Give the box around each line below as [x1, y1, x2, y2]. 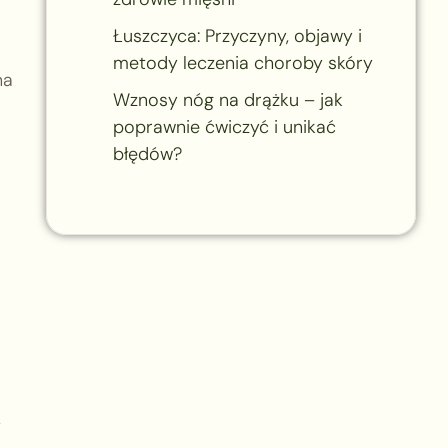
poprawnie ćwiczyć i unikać [112, 114, 336, 139]
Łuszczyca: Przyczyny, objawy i [112, 23, 362, 48]
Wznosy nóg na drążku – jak [112, 87, 343, 112]
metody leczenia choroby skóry [112, 50, 373, 75]
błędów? [112, 141, 182, 166]
